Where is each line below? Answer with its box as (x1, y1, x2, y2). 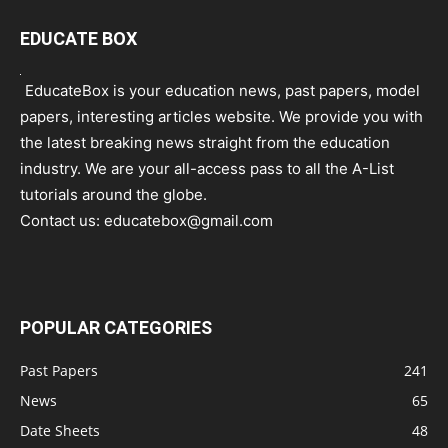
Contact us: (20, 210, 104, 230)
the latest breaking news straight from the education (20, 132, 390, 152)
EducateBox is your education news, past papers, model (21, 80, 420, 100)
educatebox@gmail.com (104, 210, 273, 230)
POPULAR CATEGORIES (20, 316, 212, 338)
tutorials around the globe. (20, 184, 207, 204)
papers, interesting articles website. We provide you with (20, 106, 423, 126)
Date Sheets (20, 420, 100, 440)
